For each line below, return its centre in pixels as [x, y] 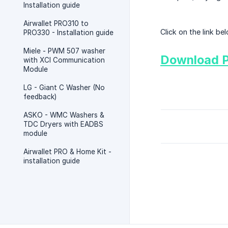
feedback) [40, 97]
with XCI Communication [64, 60]
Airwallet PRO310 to [56, 23]
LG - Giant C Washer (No [64, 88]
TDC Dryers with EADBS [63, 124]
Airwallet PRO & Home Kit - [67, 152]
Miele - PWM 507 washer [64, 51]
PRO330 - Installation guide [68, 33]
